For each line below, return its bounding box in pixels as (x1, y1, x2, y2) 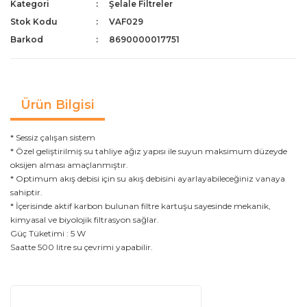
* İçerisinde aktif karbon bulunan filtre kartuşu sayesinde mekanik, (10, 200, 271, 211)
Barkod (10, 34, 43, 45)
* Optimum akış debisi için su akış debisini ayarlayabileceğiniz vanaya (10, 173, 285, 184)
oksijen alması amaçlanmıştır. (10, 159, 128, 170)
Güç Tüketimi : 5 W (10, 228, 86, 238)
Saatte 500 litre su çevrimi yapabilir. (10, 241, 153, 252)
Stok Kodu (10, 16, 58, 27)
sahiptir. (10, 186, 42, 197)
